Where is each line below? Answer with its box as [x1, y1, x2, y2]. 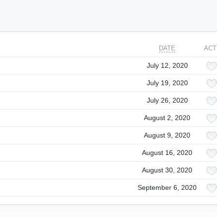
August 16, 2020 [142, 149, 192, 156]
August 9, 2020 [144, 131, 190, 139]
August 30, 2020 [142, 166, 192, 174]
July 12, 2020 [146, 62, 188, 69]
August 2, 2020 [144, 114, 190, 122]
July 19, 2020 [146, 79, 188, 87]
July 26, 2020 [146, 96, 188, 104]
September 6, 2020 [138, 184, 197, 191]
